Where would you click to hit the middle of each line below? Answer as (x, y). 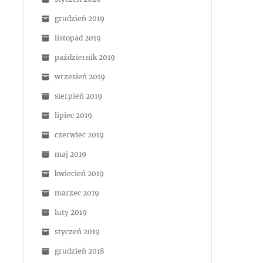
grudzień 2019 (80, 18)
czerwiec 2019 (79, 135)
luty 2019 (71, 212)
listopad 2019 (78, 38)
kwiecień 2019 (79, 173)
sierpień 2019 (78, 96)
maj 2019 (70, 154)
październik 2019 (85, 57)
